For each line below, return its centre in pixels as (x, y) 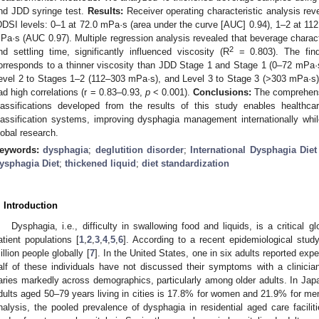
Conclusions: (223, 92)
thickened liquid (100, 163)
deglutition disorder (140, 150)
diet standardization (185, 163)
